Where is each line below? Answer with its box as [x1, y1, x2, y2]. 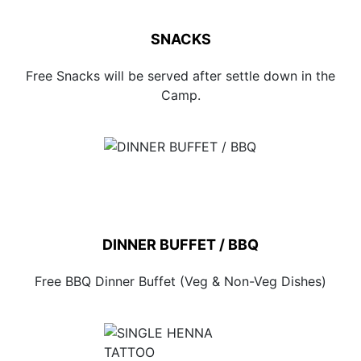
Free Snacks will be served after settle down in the [26, 68, 335, 84]
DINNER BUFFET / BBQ [102, 236, 259, 253]
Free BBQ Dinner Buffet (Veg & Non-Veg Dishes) [35, 273, 326, 289]
